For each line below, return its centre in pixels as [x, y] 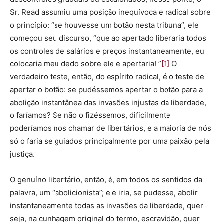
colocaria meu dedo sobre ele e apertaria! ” [85, 64]
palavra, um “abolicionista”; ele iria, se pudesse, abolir [104, 193]
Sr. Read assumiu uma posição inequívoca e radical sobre [110, 12]
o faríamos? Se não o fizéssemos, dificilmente [90, 115]
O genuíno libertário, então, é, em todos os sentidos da [106, 180]
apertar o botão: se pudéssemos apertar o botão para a [106, 89]
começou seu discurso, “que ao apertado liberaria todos [108, 38]
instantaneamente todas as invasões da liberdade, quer [107, 205]
